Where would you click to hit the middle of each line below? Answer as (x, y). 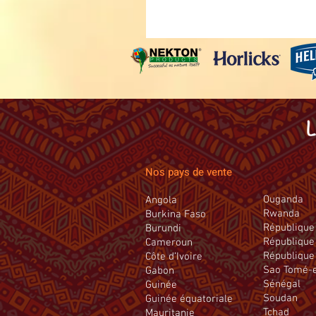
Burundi (163, 229)
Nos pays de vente (189, 172)
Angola (161, 200)
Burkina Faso (176, 214)
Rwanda (281, 214)
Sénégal (282, 284)
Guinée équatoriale (189, 299)
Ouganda (283, 200)
